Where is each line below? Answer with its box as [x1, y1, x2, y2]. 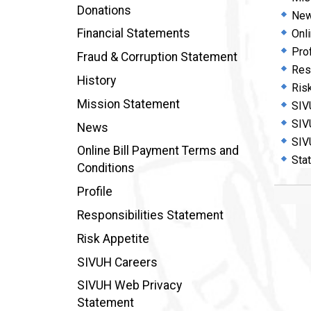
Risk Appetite [76, 231, 149, 246]
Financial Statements [76, 26, 190, 41]
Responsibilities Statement [76, 208, 224, 222]
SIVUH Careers [76, 255, 158, 269]
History [76, 73, 116, 87]
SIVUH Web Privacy [76, 278, 182, 293]
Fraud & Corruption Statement [76, 50, 237, 65]
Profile [76, 185, 112, 199]
